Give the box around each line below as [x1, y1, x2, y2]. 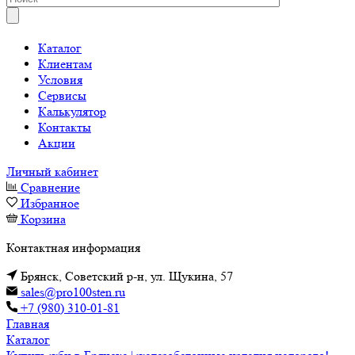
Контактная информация [6, 240, 140, 255]
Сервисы [38, 88, 86, 103]
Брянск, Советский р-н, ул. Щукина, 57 [17, 269, 233, 284]
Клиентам [38, 56, 92, 71]
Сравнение [21, 180, 80, 195]
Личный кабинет [6, 164, 98, 179]
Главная [6, 316, 49, 331]
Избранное [21, 196, 79, 211]
